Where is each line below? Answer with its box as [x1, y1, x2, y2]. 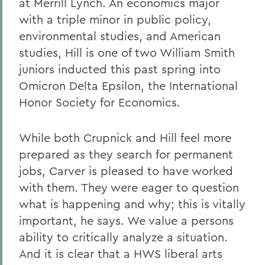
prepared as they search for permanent [19, 147, 233, 161]
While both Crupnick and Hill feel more [19, 130, 231, 145]
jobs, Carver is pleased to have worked [19, 163, 233, 178]
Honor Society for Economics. [19, 95, 180, 109]
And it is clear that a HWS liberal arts [19, 246, 222, 261]
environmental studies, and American [19, 28, 221, 43]
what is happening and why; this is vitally [19, 196, 245, 211]
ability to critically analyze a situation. [19, 230, 228, 244]
